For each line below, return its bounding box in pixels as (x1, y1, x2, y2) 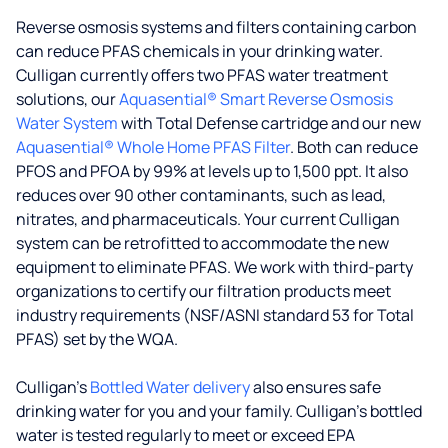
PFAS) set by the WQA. (16, 328, 178, 350)
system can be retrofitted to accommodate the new (16, 232, 389, 254)
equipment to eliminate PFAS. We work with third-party (16, 256, 413, 278)
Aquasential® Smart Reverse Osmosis (119, 88, 393, 110)
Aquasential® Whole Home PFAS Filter (16, 136, 290, 158)
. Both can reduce (290, 136, 418, 158)
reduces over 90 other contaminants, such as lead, (16, 184, 386, 206)
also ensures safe (250, 376, 381, 398)
